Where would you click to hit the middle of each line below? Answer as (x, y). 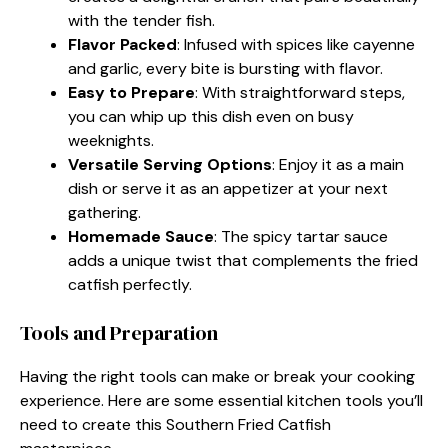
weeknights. (111, 140)
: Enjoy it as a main (338, 164)
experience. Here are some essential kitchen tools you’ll (221, 400)
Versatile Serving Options (170, 164)
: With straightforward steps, (300, 92)
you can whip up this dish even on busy (211, 116)
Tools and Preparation (119, 332)
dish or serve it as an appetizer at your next (228, 188)
